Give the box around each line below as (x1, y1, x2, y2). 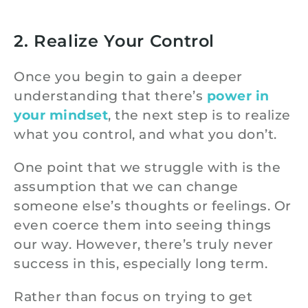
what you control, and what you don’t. (14, 126, 277, 143)
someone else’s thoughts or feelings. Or (14, 198, 291, 214)
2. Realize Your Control (14, 31, 214, 52)
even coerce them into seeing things (14, 217, 272, 234)
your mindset (14, 107, 108, 124)
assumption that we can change (14, 179, 239, 195)
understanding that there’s (14, 88, 207, 104)
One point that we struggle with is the (14, 159, 280, 176)
